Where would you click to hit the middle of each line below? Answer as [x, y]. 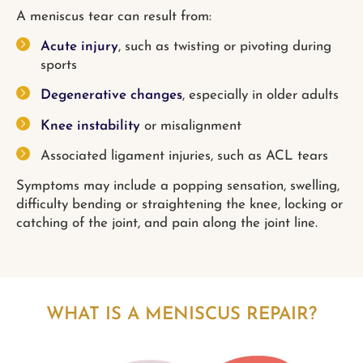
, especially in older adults [261, 96]
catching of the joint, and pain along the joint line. [167, 224]
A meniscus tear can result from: [114, 16]
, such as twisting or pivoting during [225, 46]
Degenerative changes [111, 96]
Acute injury [79, 46]
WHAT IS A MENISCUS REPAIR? [181, 314]
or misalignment [191, 126]
